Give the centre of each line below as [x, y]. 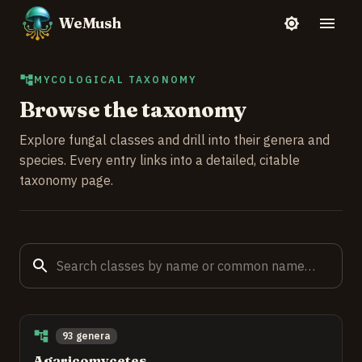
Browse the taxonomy [133, 110]
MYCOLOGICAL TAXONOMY [116, 80]
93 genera [86, 336]
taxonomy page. [66, 181]
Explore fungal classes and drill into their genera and [175, 140]
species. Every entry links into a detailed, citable [160, 160]
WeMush [90, 23]
